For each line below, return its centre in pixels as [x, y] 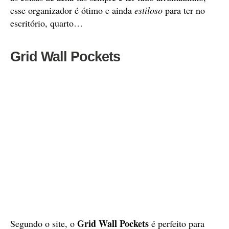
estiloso [148, 10]
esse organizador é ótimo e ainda [72, 10]
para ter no [184, 10]
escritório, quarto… [47, 23]
